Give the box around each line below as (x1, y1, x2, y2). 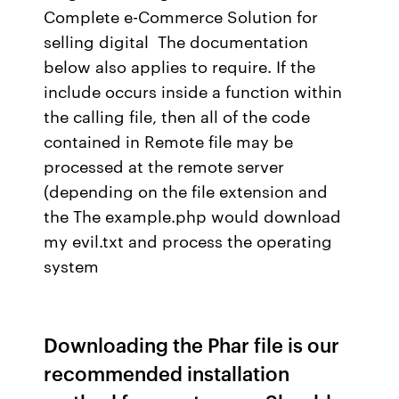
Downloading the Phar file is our (44, 330, 340, 358)
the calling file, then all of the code (44, 104, 311, 127)
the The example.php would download (44, 204, 342, 227)
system (44, 254, 104, 277)
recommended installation (44, 359, 290, 387)
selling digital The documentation (44, 29, 309, 53)
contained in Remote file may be (44, 129, 294, 152)
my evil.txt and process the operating (44, 229, 333, 252)
